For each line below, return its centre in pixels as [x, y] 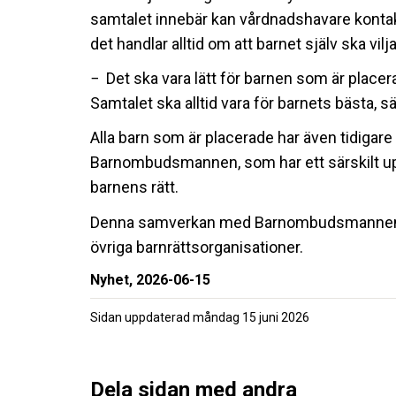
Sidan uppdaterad [141, 317]
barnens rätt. [134, 187]
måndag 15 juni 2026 [251, 317]
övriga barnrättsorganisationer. [197, 247]
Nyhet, [113, 279]
